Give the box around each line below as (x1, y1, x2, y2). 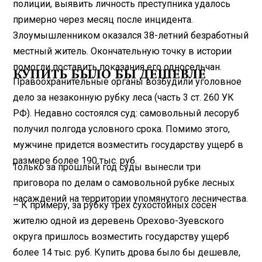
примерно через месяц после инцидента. (13, 13, 194, 25)
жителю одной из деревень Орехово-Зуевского (13, 215, 225, 226)
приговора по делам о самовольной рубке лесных (13, 177, 235, 188)
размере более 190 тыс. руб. (13, 154, 137, 166)
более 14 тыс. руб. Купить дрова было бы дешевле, (13, 246, 241, 258)
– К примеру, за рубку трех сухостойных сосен (13, 199, 217, 211)
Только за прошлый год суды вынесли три (13, 161, 201, 173)
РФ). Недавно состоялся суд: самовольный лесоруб (13, 107, 240, 119)
